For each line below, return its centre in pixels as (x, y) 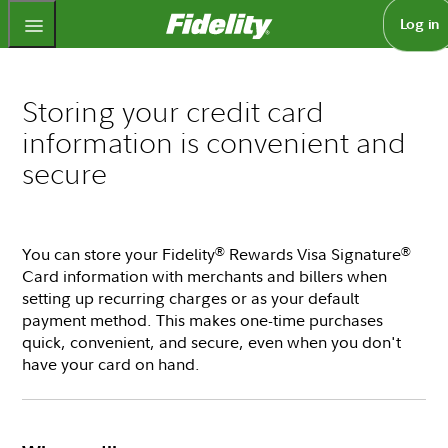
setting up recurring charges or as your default (190, 298)
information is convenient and (214, 142)
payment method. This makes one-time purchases (202, 320)
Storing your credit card (173, 111)
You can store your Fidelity (118, 254)
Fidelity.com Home (339, 20)
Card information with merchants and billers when (204, 276)
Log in (419, 24)
